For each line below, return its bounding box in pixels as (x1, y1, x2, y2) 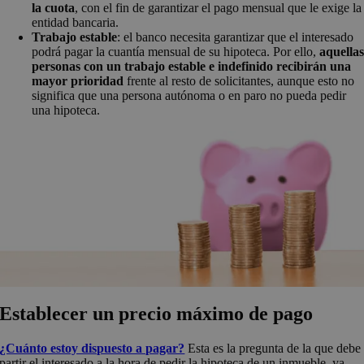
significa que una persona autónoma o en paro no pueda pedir (32, 88, 347, 102)
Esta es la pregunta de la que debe (184, 340, 362, 355)
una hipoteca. (32, 102, 104, 117)
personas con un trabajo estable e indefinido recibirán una (32, 58, 352, 73)
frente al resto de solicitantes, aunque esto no (123, 73, 355, 88)
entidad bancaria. (32, 15, 123, 29)
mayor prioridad (32, 73, 124, 88)
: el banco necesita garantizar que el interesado (117, 29, 354, 44)
